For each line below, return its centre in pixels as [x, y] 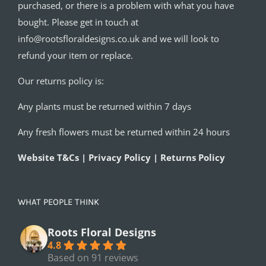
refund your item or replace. [75, 55]
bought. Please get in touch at [78, 22]
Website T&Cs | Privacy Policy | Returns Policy [121, 157]
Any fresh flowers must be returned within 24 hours [124, 132]
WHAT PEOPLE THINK [58, 202]
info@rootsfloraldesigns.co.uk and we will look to [118, 38]
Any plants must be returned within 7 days [104, 106]
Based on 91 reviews [93, 257]
